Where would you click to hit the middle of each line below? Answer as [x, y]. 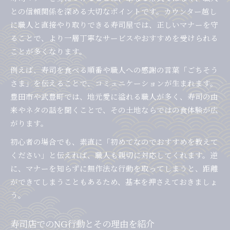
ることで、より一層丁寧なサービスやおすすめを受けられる [114, 38]
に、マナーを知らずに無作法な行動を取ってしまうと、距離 [114, 168]
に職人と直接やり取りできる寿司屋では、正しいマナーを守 [114, 25]
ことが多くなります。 [49, 51]
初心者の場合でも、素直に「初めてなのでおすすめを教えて [114, 142]
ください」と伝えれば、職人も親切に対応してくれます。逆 [114, 155]
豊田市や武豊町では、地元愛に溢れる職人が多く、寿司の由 [114, 97]
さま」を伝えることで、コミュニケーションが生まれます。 [114, 83]
